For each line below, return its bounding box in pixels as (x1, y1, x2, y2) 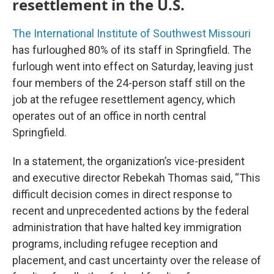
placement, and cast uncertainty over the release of (12, 254, 261, 267)
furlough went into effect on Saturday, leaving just (12, 60, 253, 73)
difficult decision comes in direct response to (12, 188, 232, 201)
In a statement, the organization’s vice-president (12, 155, 245, 168)
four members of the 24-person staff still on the (12, 76, 245, 90)
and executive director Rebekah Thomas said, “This (12, 171, 261, 185)
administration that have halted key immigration (12, 221, 242, 234)
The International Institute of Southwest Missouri (12, 27, 251, 40)
